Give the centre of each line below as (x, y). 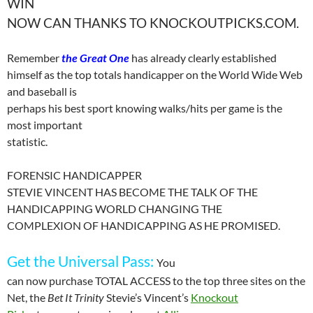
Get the (32, 261)
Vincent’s (166, 297)
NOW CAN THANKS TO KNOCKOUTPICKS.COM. (153, 23)
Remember (34, 58)
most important (45, 125)
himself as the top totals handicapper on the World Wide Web (155, 74)
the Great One (95, 58)
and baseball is (42, 91)
